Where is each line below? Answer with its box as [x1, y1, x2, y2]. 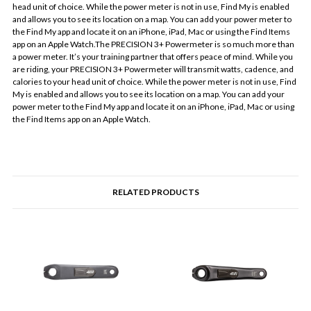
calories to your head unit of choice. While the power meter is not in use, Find [12, 76, 296, 87]
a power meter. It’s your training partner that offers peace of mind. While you [12, 51, 293, 62]
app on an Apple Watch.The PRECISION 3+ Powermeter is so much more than [12, 39, 294, 50]
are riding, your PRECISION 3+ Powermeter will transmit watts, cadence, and [12, 64, 294, 75]
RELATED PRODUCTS [112, 187, 199, 198]
